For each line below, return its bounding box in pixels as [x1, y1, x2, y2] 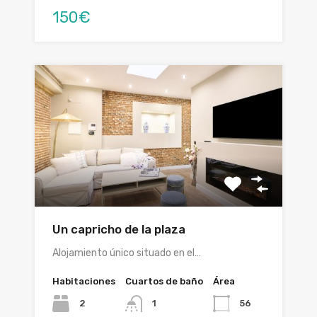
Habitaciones [52, 276, 115, 287]
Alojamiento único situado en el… [52, 247, 201, 260]
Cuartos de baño [125, 276, 203, 287]
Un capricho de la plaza [52, 222, 185, 237]
